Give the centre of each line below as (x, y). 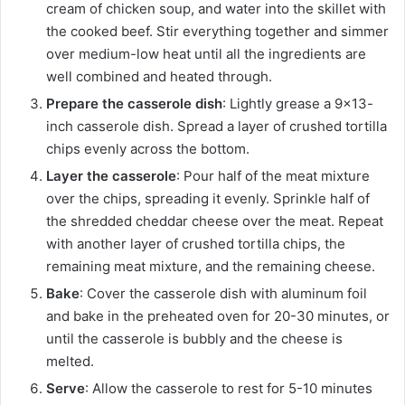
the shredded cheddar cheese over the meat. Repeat (215, 221)
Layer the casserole (111, 175)
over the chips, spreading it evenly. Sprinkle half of (208, 198)
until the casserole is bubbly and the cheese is (194, 338)
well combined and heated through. (159, 76)
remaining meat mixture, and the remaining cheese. (211, 266)
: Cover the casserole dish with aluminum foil (223, 293)
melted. (70, 361)
